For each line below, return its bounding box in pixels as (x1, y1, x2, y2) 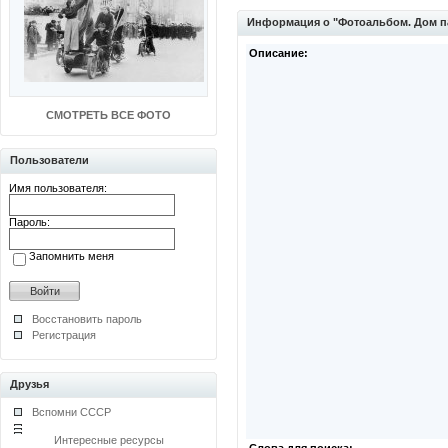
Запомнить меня (29, 250, 114, 262)
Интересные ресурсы (53, 434, 164, 446)
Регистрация (32, 329, 96, 341)
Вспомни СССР (32, 406, 111, 418)
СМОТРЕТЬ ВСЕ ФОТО (46, 109, 171, 121)
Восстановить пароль (32, 313, 142, 325)
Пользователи (10, 154, 89, 166)
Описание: (249, 47, 308, 59)
